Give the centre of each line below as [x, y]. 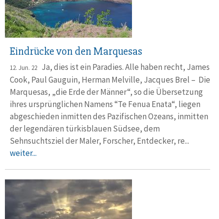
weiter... [23, 153]
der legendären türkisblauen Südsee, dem [85, 128]
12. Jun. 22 [23, 67]
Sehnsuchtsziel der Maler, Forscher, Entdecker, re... [101, 141]
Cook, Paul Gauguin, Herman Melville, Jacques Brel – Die [110, 79]
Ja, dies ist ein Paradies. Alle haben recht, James [123, 67]
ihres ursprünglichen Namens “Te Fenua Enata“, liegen [105, 104]
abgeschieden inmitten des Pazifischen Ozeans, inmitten [109, 116]
